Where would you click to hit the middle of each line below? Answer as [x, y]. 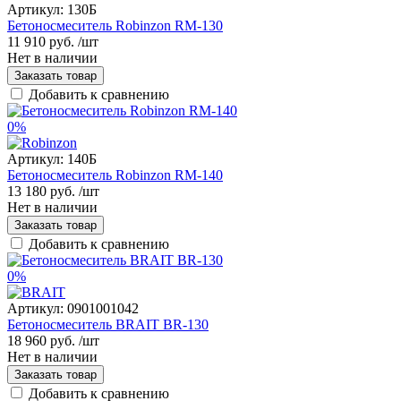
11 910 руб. [41, 41]
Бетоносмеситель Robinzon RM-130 [115, 25]
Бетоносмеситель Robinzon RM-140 [115, 175]
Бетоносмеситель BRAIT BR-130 [108, 324]
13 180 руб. [41, 191]
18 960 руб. [41, 340]
